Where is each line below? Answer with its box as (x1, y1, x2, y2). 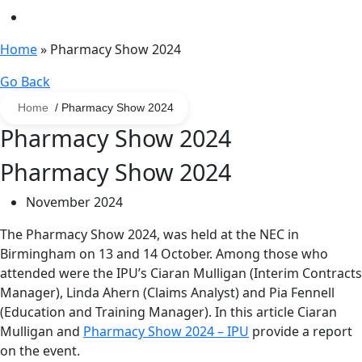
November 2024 (26, 193, 123, 212)
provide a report (249, 322, 352, 341)
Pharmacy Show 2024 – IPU (83, 322, 249, 341)
